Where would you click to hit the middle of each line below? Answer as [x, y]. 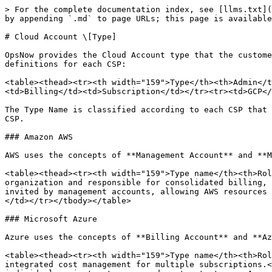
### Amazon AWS [39, 137]
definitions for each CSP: [66, 64]
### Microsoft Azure [51, 219]
